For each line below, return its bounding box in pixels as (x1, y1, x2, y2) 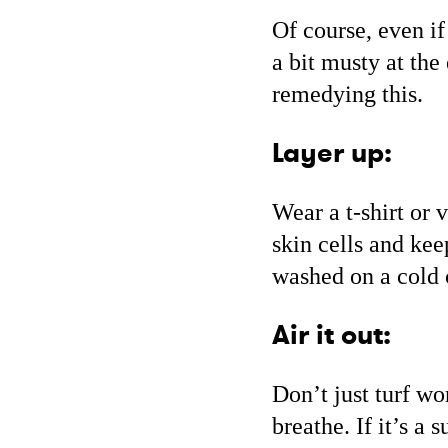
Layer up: (272, 135, 392, 172)
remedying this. (272, 81, 423, 108)
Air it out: (272, 317, 391, 354)
